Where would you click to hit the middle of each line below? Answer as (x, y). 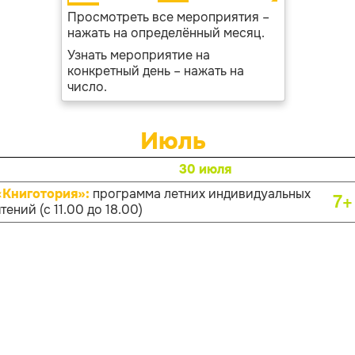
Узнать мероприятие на (138, 55)
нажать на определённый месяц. (166, 33)
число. (87, 87)
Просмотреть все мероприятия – (168, 17)
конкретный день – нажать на (155, 71)
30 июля (205, 169)
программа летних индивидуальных (201, 194)
